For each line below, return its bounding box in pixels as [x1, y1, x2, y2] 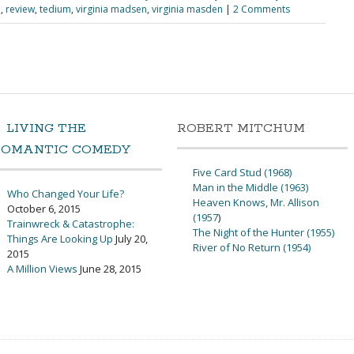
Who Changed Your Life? [7, 186, 124, 201]
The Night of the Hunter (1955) [193, 224, 334, 239]
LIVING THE [6, 119, 86, 137]
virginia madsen [76, 2, 147, 16]
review [6, 2, 35, 16]
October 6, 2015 [7, 201, 81, 216]
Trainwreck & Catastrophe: [7, 216, 134, 231]
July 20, [115, 231, 148, 246]
